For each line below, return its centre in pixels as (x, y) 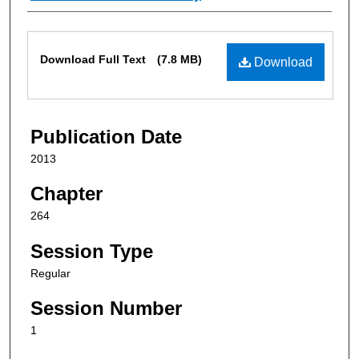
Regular (50, 273)
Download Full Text (95, 59)
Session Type (92, 251)
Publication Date (106, 136)
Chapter (67, 194)
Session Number (106, 309)
